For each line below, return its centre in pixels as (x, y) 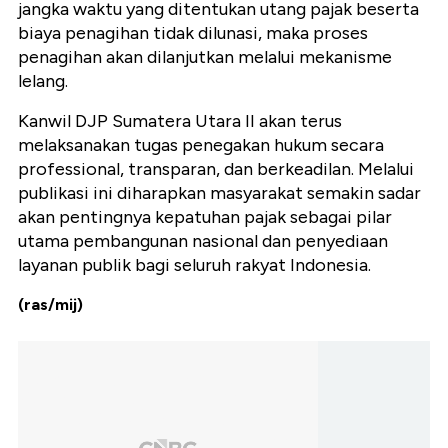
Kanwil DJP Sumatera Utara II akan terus (180, 121)
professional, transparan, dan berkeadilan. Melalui (216, 169)
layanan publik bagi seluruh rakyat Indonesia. (194, 265)
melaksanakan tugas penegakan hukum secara (201, 145)
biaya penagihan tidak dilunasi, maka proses (193, 33)
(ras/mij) (50, 305)
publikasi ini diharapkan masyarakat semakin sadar (219, 193)
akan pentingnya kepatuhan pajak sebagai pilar (205, 217)
